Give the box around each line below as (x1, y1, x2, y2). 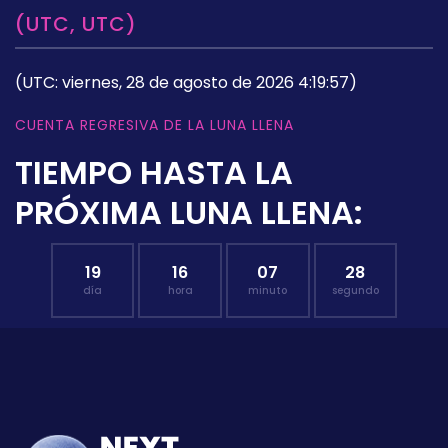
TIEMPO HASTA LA (15, 149, 293, 195)
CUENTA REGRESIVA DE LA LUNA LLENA (15, 114, 294, 135)
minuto (248, 282, 288, 298)
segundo (331, 282, 379, 298)
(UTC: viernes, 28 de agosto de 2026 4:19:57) (15, 70, 357, 94)
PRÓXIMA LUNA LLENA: (15, 189, 363, 235)
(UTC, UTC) (15, 9, 137, 38)
